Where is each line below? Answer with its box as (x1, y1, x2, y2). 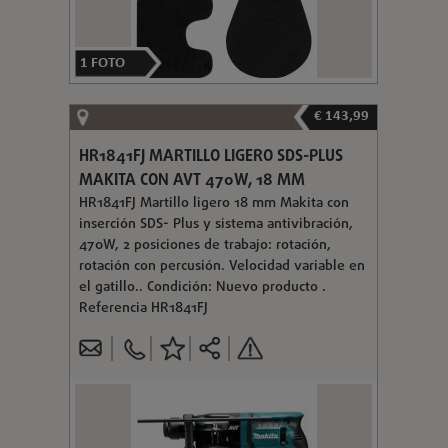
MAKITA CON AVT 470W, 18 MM (78, 168, 305, 193)
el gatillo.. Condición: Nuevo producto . (78, 276, 326, 298)
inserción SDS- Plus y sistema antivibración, (78, 213, 353, 235)
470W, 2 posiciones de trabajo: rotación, (78, 234, 331, 256)
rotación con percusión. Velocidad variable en (78, 255, 365, 277)
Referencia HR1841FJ (78, 297, 208, 319)
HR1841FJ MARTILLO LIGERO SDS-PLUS (78, 144, 343, 169)
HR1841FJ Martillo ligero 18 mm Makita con (78, 192, 349, 214)
